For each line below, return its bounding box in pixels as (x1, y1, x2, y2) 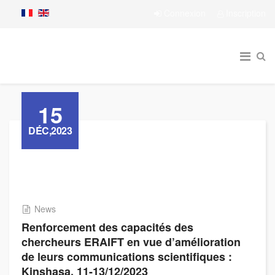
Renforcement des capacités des (21, 219, 193, 235)
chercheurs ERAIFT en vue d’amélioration (21, 234, 241, 250)
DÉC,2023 (28, 123, 72, 137)
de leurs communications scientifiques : (21, 249, 232, 265)
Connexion (161, 7, 208, 19)
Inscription (223, 7, 266, 19)
